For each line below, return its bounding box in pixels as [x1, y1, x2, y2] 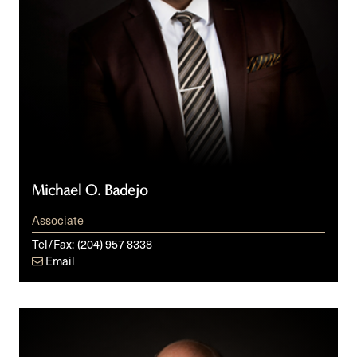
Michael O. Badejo [32, 181, 148, 199]
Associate [32, 211, 84, 229]
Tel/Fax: [32, 235, 74, 253]
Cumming [18, 326, 74, 346]
